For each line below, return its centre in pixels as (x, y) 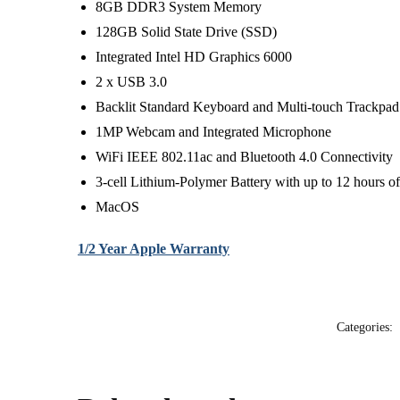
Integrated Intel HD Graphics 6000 (194, 56)
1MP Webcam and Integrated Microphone (214, 131)
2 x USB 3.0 (132, 81)
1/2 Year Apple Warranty (154, 249)
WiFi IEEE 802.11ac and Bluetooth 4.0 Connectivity (245, 156)
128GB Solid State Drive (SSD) (187, 31)
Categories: (367, 327)
